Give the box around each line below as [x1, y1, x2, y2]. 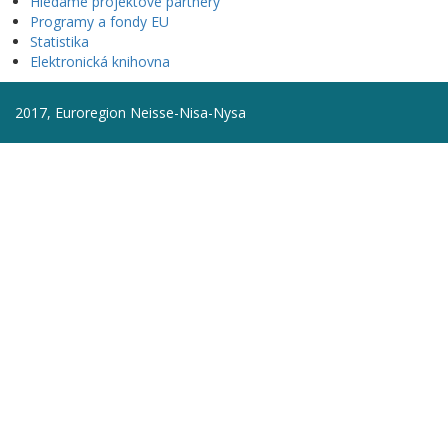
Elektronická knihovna [30, 52, 170, 71]
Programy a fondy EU [30, 12, 169, 31]
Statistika [30, 32, 89, 51]
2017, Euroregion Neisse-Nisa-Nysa [15, 103, 246, 122]
